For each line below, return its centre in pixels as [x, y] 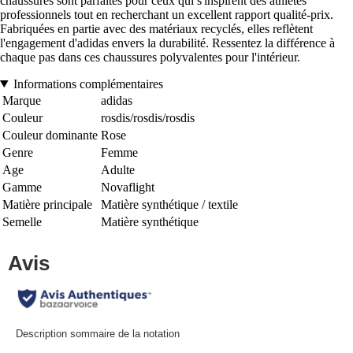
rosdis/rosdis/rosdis [148, 117]
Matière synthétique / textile [169, 204]
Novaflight [128, 187]
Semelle [22, 221]
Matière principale [47, 204]
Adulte [118, 169]
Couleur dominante [50, 135]
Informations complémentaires [88, 84]
